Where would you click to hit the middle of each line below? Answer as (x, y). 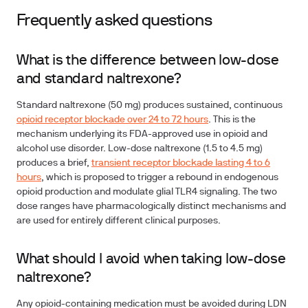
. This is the (232, 120)
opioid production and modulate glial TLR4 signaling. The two (147, 192)
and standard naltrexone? (99, 79)
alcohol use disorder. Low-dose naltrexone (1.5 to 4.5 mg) (140, 149)
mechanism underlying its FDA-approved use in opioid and (142, 134)
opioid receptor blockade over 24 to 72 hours (112, 120)
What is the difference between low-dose (148, 61)
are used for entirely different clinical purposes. (119, 221)
